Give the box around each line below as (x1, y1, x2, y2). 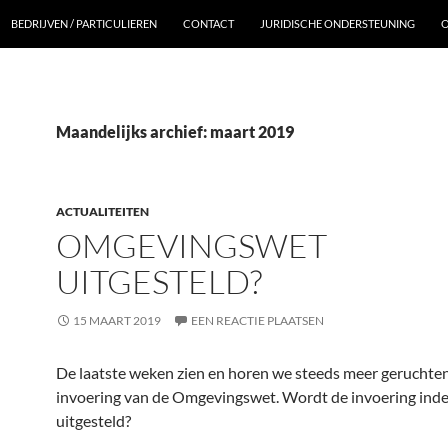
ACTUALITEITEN (56, 204, 149, 219)
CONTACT (183, 17, 234, 30)
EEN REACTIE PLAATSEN (191, 313, 324, 328)
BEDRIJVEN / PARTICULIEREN (11, 17, 157, 30)
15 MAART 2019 (73, 313, 161, 328)
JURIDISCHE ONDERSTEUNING (260, 17, 415, 30)
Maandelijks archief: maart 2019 (56, 122, 294, 141)
